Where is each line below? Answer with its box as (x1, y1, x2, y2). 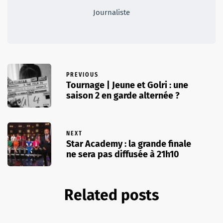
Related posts (64, 186, 159, 204)
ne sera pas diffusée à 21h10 (66, 149, 179, 160)
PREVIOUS (66, 71, 99, 79)
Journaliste (93, 7, 130, 17)
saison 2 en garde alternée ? (66, 90, 180, 102)
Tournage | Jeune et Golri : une (66, 80, 188, 91)
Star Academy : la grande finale (66, 138, 191, 150)
